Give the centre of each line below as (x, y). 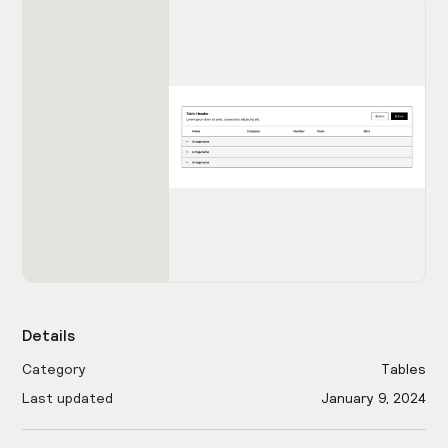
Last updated (68, 398)
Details (49, 335)
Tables (403, 369)
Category (54, 369)
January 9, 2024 (373, 398)
